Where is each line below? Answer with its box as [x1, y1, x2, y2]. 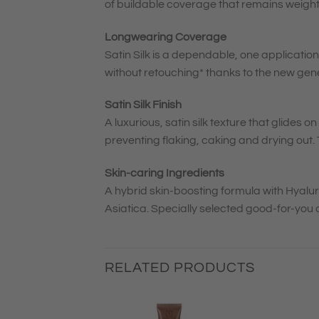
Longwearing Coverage [105, 31, 226, 43]
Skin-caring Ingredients [105, 167, 224, 179]
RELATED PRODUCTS [105, 260, 255, 275]
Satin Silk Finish [105, 99, 182, 111]
